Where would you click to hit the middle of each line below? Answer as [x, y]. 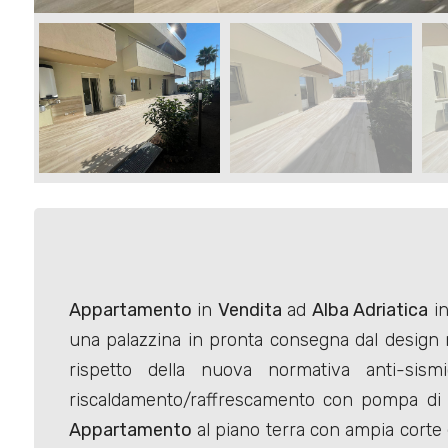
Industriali [78, 53]
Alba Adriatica [370, 310]
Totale [53, 373]
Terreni [69, 111]
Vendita [249, 310]
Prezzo [58, 187]
